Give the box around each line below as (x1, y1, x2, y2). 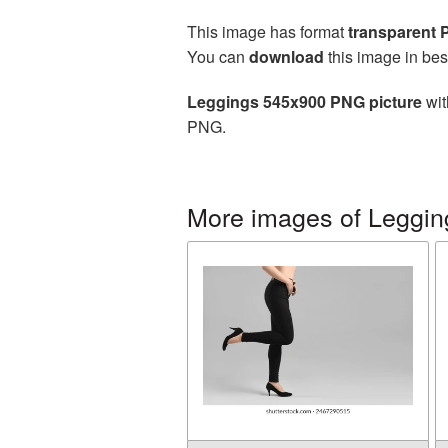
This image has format (187, 20, 348, 43)
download (249, 45, 324, 68)
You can (187, 45, 249, 68)
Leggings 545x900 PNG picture (187, 90, 422, 113)
